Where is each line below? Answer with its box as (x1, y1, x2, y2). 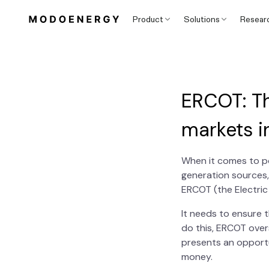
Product (133, 14, 164, 25)
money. (181, 250, 213, 263)
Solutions (184, 14, 220, 25)
